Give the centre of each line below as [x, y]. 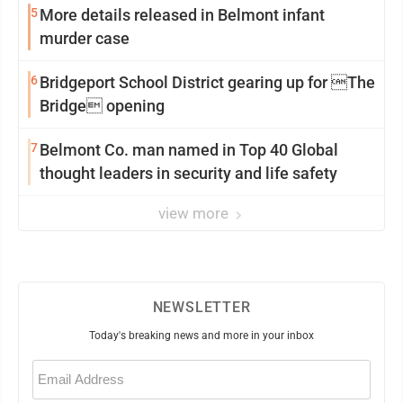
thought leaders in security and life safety [188, 173]
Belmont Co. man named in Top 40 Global [189, 150]
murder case [85, 38]
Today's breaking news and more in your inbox [201, 336]
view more [195, 213]
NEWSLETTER [201, 307]
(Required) [53, 378]
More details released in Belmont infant [182, 15]
